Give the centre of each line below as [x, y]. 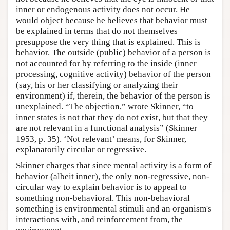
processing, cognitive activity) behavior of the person [113, 74]
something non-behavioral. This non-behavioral [103, 198]
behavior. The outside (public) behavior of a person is [113, 53]
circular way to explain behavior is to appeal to [101, 187]
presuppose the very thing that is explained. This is [108, 42]
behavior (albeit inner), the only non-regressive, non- [113, 177]
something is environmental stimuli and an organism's [114, 209]
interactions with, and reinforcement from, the [99, 220]
